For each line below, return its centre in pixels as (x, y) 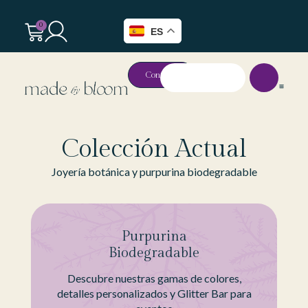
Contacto (162, 75)
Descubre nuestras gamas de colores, (154, 278)
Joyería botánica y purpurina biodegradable (154, 172)
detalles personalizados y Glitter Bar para (154, 294)
